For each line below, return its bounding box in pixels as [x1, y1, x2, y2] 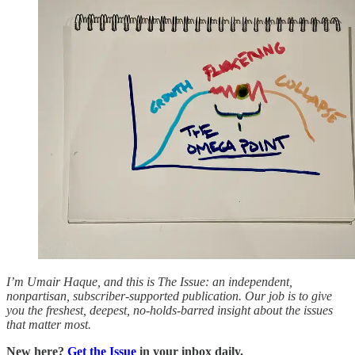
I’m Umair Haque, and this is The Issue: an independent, [6, 274, 292, 288]
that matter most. [6, 317, 91, 331]
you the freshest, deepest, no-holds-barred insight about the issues [6, 303, 333, 317]
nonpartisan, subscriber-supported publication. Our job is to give [6, 288, 332, 303]
